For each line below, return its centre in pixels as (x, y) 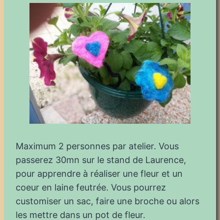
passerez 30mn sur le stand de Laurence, (101, 160)
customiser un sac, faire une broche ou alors (108, 201)
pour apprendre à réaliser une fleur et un (99, 173)
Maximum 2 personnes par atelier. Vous (97, 146)
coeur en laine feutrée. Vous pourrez (91, 187)
